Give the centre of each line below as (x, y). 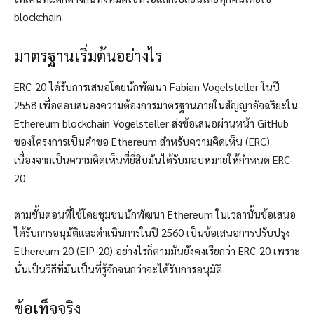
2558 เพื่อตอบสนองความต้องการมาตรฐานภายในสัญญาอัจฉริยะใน (156, 105)
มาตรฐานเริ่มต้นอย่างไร (88, 56)
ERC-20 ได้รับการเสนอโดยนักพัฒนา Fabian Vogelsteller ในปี (147, 87)
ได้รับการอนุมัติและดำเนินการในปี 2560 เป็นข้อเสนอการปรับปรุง (152, 233)
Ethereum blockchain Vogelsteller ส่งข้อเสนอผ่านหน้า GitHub (151, 123)
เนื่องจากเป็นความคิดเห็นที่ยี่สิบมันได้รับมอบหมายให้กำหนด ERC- (154, 160)
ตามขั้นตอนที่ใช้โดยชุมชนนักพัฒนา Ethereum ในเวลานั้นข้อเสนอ (155, 214)
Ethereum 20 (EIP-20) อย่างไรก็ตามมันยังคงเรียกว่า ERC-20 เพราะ (157, 251)
